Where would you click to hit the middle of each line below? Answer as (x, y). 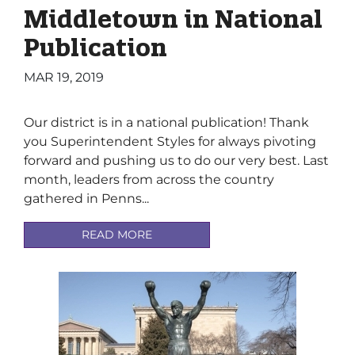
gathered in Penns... (86, 198)
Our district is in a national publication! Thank (166, 122)
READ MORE (117, 235)
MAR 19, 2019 (64, 77)
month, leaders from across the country (149, 179)
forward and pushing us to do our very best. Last (176, 160)
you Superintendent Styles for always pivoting (170, 141)
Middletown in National (173, 19)
